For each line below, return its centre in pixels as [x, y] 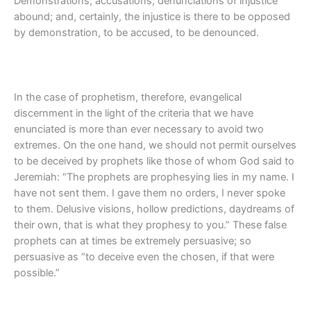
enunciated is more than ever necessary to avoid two [139, 129]
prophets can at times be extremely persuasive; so [133, 241]
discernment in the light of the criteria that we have [134, 113]
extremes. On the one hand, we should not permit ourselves [155, 145]
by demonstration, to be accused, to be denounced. [136, 33]
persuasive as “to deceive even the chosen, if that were [144, 257]
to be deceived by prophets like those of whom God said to [154, 161]
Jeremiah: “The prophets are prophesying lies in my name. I [154, 177]
